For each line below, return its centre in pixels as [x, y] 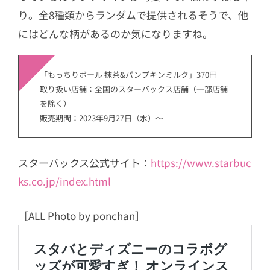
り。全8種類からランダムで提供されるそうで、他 [133, 15]
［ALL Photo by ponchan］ [82, 215]
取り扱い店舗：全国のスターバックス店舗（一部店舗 [134, 89]
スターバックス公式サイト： [84, 163]
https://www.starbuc [201, 163]
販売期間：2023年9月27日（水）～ [102, 118]
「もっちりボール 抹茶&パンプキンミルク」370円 [128, 74]
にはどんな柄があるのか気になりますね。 [115, 34]
